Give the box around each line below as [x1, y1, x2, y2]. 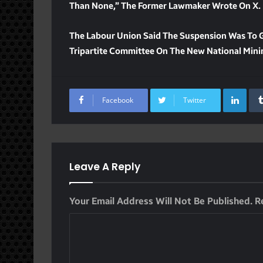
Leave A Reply [69, 159, 140, 174]
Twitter [183, 95, 206, 105]
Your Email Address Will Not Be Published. [69, 195, 252, 207]
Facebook [102, 95, 133, 105]
